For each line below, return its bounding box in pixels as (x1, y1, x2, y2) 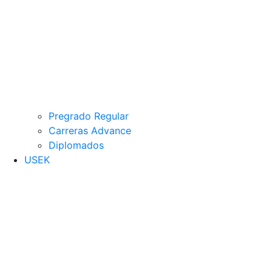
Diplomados (49, 138, 104, 151)
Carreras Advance (49, 124, 131, 137)
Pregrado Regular (49, 109, 129, 122)
